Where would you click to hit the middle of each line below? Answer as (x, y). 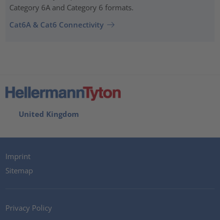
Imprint (18, 156)
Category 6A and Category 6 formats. (71, 7)
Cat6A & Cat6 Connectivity (56, 25)
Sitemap (19, 171)
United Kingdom (47, 114)
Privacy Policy (29, 207)
